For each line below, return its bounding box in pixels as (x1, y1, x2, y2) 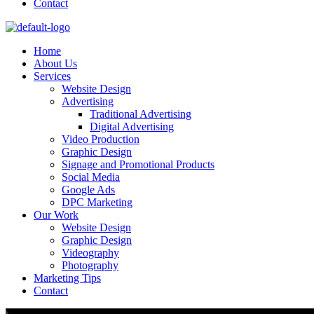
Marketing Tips (34, 272, 101, 284)
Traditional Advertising (90, 108, 191, 120)
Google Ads (62, 184, 115, 196)
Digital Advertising (90, 121, 174, 132)
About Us (34, 57, 77, 69)
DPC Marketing (62, 196, 132, 208)
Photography (62, 259, 118, 271)
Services (34, 70, 71, 82)
